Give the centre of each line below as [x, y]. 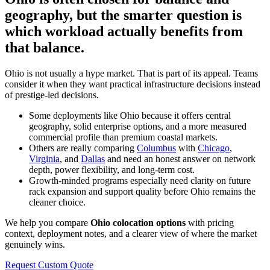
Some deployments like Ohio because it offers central [130, 116]
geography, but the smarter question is [123, 15]
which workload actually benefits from [124, 32]
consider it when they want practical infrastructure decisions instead [133, 84]
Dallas [93, 159]
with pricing [210, 223]
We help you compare [48, 223]
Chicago [214, 148]
